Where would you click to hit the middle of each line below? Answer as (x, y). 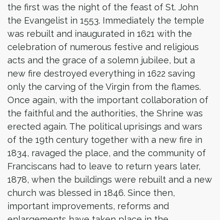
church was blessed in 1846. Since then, (91, 192)
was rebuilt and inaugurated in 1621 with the (100, 33)
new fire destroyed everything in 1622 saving (101, 73)
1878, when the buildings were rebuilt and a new (110, 179)
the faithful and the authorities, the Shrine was (105, 113)
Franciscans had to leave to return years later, (104, 166)
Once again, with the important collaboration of (108, 100)
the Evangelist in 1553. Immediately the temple (106, 20)
